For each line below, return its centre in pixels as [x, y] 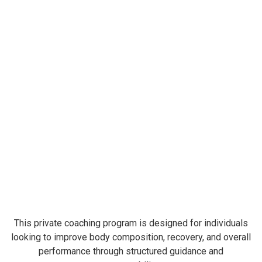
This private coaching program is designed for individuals [131, 223]
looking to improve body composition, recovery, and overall [131, 237]
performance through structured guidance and [131, 251]
